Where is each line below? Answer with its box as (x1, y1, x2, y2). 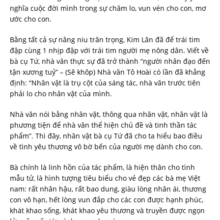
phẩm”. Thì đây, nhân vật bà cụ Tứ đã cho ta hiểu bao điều (10, 131, 202, 141)
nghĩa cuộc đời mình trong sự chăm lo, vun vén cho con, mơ (10, 3, 206, 13)
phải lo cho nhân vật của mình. (10, 89, 112, 99)
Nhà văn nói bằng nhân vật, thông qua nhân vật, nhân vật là (10, 110, 208, 119)
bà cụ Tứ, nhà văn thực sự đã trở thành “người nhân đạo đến (10, 56, 210, 66)
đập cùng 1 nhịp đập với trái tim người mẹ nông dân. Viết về (10, 46, 209, 55)
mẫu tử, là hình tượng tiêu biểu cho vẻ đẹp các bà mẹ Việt (10, 173, 200, 183)
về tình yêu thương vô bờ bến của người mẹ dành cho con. (10, 142, 203, 152)
